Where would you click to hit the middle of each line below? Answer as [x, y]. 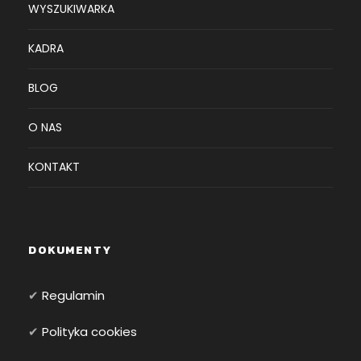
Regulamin [73, 296]
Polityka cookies [89, 332]
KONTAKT [54, 167]
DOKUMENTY [70, 251]
